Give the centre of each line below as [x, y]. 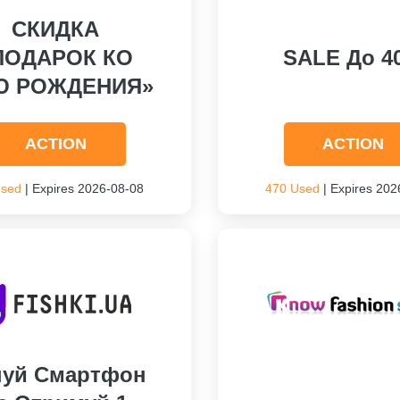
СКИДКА [56, 29]
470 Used [292, 188]
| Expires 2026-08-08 [83, 188]
